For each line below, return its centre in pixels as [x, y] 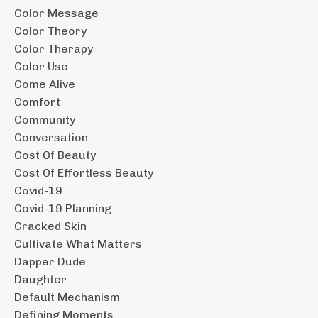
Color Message [56, 13]
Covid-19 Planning [63, 208]
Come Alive [45, 84]
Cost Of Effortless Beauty [84, 172]
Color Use [41, 66]
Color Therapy [54, 48]
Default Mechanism [67, 297]
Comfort [37, 102]
